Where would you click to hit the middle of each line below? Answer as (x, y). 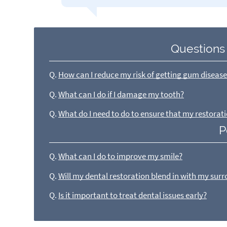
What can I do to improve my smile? (121, 157)
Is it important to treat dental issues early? (133, 196)
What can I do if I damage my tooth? (121, 94)
